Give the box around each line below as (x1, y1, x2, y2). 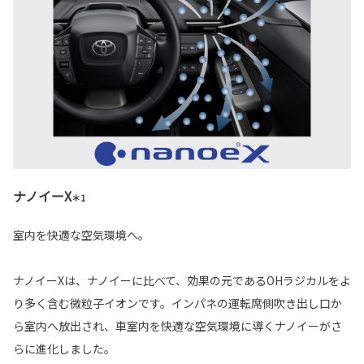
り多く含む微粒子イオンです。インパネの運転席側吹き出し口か (13, 294, 342, 311)
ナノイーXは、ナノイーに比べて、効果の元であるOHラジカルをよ (13, 271, 351, 288)
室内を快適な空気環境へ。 (13, 226, 149, 243)
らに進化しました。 (13, 340, 115, 357)
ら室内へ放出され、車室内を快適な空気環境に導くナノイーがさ (13, 317, 342, 334)
